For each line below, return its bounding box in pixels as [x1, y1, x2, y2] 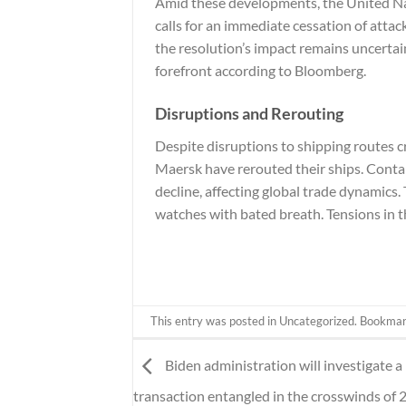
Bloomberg [295, 62, 363, 80]
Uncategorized [279, 314, 355, 329]
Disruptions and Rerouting [155, 103, 343, 124]
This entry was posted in [150, 314, 280, 329]
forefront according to [155, 62, 295, 80]
